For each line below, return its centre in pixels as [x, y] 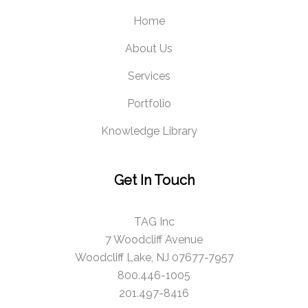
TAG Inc [154, 222]
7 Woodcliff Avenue [154, 240]
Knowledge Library [149, 131]
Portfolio [149, 103]
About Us [149, 48]
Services [149, 76]
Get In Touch [154, 180]
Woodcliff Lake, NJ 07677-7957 [154, 257]
